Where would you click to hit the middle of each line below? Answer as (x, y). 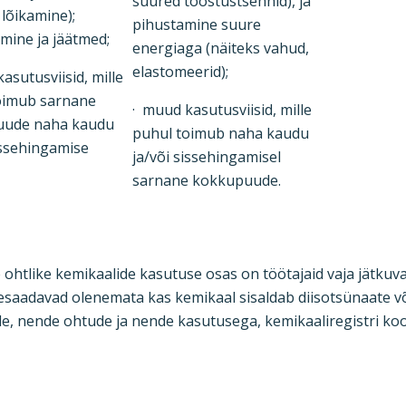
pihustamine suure (197, 24)
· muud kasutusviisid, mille (222, 110)
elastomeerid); (180, 72)
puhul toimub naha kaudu (221, 133)
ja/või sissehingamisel (207, 157)
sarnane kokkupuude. (207, 180)
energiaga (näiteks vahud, (221, 48)
